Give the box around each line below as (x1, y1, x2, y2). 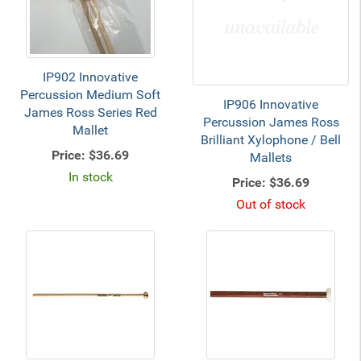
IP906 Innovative (223, 97, 318, 112)
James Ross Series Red (23, 105, 157, 120)
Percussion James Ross (202, 114, 339, 130)
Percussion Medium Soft (20, 87, 160, 102)
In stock (68, 169, 113, 185)
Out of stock (236, 197, 305, 212)
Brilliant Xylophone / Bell (201, 132, 341, 147)
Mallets (250, 150, 292, 165)
